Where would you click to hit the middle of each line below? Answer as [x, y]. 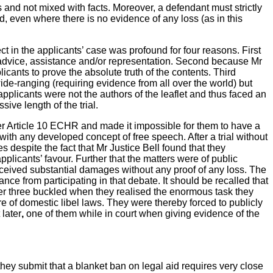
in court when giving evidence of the [182, 213]
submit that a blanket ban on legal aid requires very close [141, 266]
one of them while [63, 213]
